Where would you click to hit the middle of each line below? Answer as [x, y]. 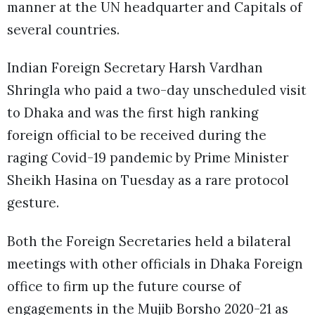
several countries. [63, 30]
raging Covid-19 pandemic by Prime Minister [148, 158]
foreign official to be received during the [137, 135]
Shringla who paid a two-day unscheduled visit [157, 90]
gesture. [33, 203]
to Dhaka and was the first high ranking [133, 113]
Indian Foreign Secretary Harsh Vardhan [135, 68]
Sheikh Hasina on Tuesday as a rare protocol [148, 180]
